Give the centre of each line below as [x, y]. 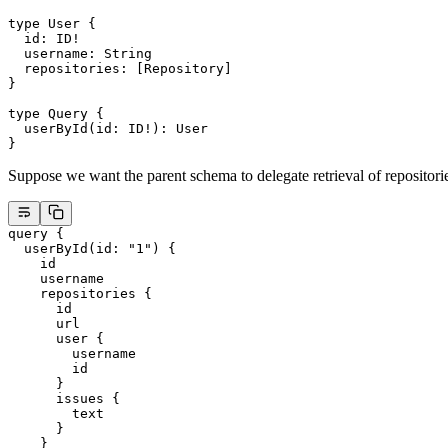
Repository [184, 69]
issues [56, 399]
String [128, 54]
